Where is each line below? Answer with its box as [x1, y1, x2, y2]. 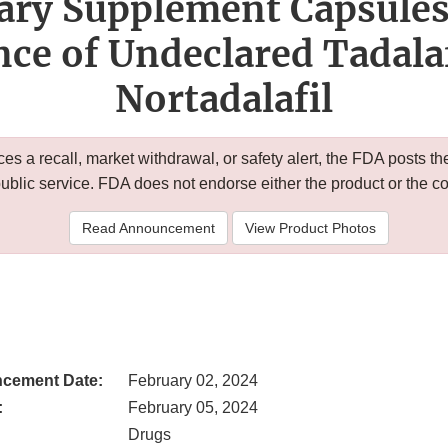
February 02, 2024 [128, 372, 258, 390]
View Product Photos [244, 220, 376, 237]
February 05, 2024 [128, 399, 258, 417]
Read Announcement [81, 220, 215, 237]
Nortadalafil [115, 77, 333, 123]
